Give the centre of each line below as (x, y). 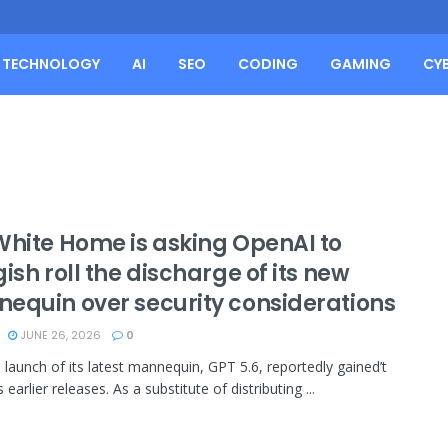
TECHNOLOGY (51, 64)
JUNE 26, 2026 (59, 335)
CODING (268, 64)
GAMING (360, 64)
